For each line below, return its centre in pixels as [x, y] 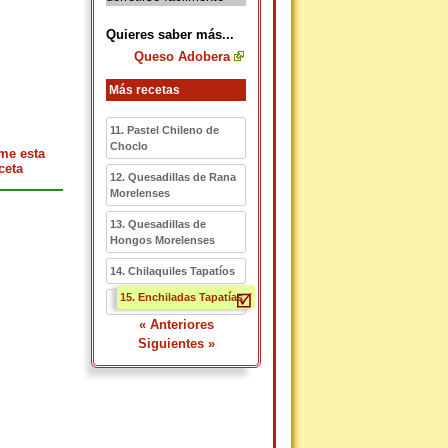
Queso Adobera [182, 56]
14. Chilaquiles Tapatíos [172, 271]
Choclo [129, 146]
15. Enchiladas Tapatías [181, 297]
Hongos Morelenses [162, 240]
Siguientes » [176, 343]
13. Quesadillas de [158, 224]
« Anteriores [176, 324]
